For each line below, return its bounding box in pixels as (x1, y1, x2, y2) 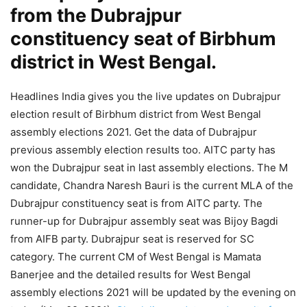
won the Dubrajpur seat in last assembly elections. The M (10, 161, 288, 175)
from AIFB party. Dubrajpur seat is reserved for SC (10, 232, 254, 246)
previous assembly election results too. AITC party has (10, 143, 275, 157)
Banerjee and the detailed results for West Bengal (10, 268, 251, 282)
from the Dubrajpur (10, 4, 182, 27)
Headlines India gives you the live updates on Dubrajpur (10, 90, 281, 103)
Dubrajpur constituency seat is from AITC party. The (10, 197, 262, 210)
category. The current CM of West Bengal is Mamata (10, 250, 261, 264)
